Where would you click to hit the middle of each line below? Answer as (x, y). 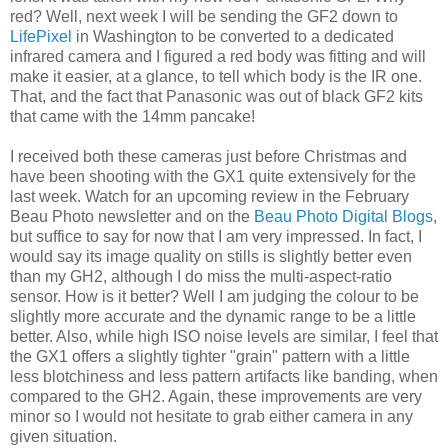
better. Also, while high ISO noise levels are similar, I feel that (224, 336)
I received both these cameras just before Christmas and (208, 156)
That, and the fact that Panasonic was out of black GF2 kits (216, 96)
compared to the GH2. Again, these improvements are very (216, 396)
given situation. (63, 436)
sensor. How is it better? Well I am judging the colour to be (214, 296)
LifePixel (41, 36)
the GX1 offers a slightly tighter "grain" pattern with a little (210, 356)
